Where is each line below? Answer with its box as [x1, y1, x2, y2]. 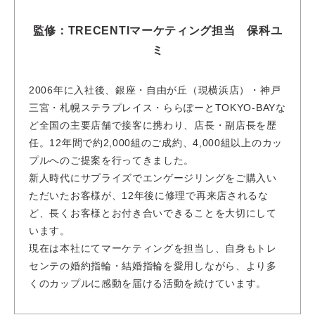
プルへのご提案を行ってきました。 [29, 155, 195, 167]
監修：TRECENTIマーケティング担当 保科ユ [32, 25, 283, 37]
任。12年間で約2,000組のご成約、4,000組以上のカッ [29, 137, 283, 149]
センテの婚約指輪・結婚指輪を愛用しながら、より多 [29, 260, 277, 272]
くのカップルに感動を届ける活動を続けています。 [29, 278, 267, 290]
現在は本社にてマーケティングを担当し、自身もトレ [29, 243, 277, 255]
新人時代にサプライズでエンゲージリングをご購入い [29, 172, 277, 184]
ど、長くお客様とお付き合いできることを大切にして [29, 207, 277, 219]
